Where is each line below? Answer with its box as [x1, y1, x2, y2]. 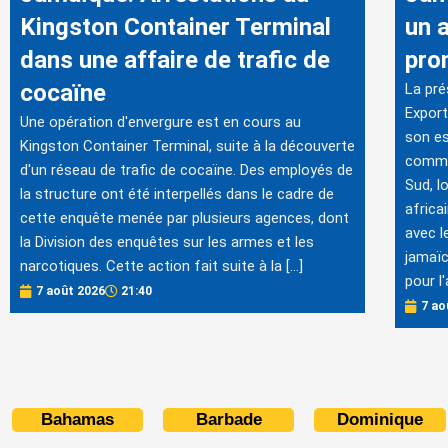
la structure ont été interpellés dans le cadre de [20, 185, 334, 204]
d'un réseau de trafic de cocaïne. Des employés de [20, 161, 353, 180]
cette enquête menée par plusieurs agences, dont [20, 209, 349, 228]
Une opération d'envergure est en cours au [20, 113, 301, 132]
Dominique [336, 410, 423, 430]
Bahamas [41, 410, 115, 430]
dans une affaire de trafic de [20, 46, 330, 75]
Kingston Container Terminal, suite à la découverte [20, 137, 355, 156]
